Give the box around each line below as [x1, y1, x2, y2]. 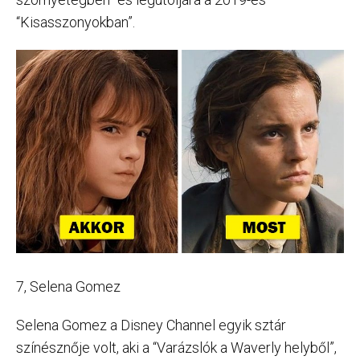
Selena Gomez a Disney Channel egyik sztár [16, 317, 286, 334]
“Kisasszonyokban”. [16, 13, 135, 31]
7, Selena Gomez [16, 278, 121, 296]
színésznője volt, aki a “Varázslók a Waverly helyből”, [16, 339, 337, 357]
